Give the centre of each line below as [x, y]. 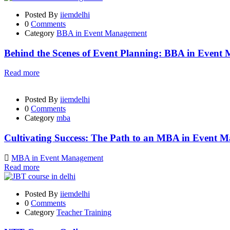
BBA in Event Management [102, 33]
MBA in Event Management [57, 158]
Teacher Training [84, 212]
